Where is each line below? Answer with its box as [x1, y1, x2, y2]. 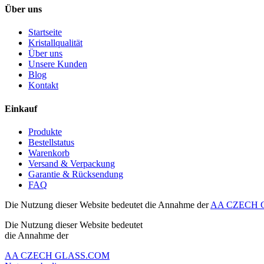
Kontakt [28, 80, 58, 91]
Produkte [28, 127, 62, 137]
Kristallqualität [28, 38, 82, 48]
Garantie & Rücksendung [28, 169, 123, 179]
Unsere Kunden [28, 59, 87, 70]
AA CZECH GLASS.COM [5, 250, 110, 260]
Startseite [28, 27, 62, 38]
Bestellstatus [28, 137, 74, 147]
